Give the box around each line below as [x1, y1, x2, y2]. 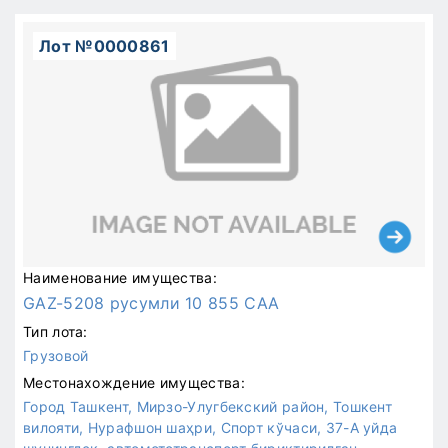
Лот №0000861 [39, 36, 170, 56]
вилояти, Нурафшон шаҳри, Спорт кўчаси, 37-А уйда [23, 419, 398, 436]
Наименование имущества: [23, 269, 217, 286]
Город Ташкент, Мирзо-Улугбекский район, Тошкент [23, 398, 393, 415]
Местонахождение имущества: [23, 374, 245, 391]
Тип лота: [23, 323, 88, 340]
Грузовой [23, 347, 89, 364]
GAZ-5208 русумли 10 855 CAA [23, 293, 280, 313]
